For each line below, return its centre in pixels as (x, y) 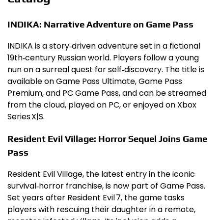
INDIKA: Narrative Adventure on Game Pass (100, 24)
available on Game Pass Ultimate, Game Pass (95, 81)
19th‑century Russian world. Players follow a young (103, 57)
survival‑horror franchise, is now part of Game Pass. (106, 186)
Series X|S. (26, 116)
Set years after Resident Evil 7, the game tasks (96, 197)
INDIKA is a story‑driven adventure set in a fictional (104, 46)
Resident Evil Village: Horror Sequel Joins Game (107, 139)
